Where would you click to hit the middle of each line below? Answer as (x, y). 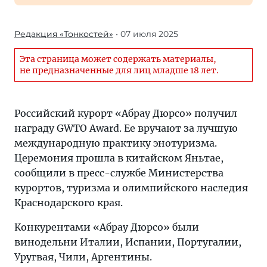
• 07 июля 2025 (146, 34)
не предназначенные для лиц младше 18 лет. (119, 70)
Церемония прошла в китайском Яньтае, (119, 158)
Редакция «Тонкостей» (64, 34)
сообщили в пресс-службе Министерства (119, 173)
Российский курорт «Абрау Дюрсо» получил (126, 113)
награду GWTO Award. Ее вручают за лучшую (126, 128)
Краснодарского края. (69, 203)
